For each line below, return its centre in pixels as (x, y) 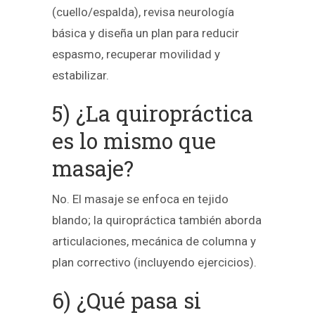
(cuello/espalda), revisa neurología (143, 12)
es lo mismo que (134, 140)
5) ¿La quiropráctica (153, 113)
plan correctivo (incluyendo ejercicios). (154, 262)
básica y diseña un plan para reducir (146, 33)
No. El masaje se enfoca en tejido (140, 199)
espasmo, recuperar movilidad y (136, 54)
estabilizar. (81, 75)
